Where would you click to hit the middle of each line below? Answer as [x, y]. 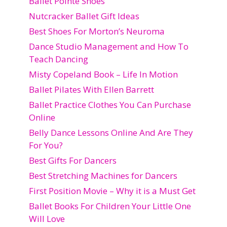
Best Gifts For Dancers [73, 160]
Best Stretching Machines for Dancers [103, 175]
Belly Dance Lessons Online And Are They [111, 132]
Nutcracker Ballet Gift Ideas [84, 16]
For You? [46, 145]
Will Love [47, 218]
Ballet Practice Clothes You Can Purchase [110, 104]
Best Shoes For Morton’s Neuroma [97, 31]
